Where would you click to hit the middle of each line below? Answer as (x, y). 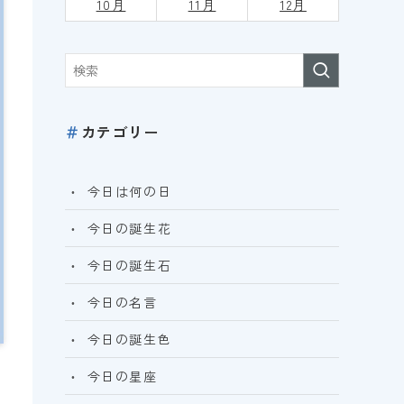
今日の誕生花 (129, 228)
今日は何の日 (129, 191)
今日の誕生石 (129, 265)
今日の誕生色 (129, 339)
